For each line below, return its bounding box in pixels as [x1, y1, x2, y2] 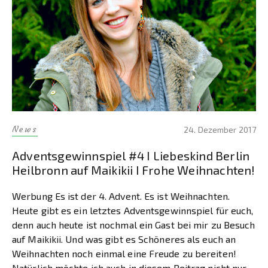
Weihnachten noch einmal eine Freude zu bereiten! [12, 248, 236, 260]
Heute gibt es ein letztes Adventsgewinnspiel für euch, [12, 205, 254, 217]
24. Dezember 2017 [184, 124, 256, 135]
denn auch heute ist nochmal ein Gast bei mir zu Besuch [12, 219, 255, 231]
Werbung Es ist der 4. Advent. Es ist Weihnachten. [12, 190, 230, 202]
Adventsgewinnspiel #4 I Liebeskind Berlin [12, 148, 250, 163]
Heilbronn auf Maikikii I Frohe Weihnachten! [12, 163, 255, 178]
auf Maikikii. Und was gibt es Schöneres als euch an [12, 233, 236, 245]
